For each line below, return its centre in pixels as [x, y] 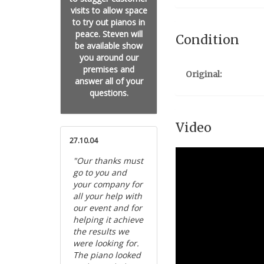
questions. [109, 93]
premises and [109, 69]
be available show [109, 46]
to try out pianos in [109, 22]
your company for [108, 184]
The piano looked [107, 255]
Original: [204, 74]
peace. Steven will [109, 34]
